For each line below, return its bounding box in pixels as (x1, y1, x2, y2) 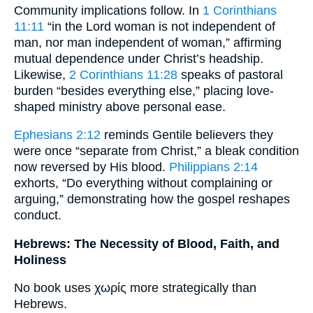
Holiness (14, 252, 66, 267)
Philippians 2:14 (169, 160, 258, 175)
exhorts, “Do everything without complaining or (14, 176, 272, 191)
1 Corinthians (203, 3, 277, 17)
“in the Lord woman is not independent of (44, 19, 275, 34)
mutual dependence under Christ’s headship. (14, 51, 263, 66)
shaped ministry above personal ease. (14, 99, 226, 114)
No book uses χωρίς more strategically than (14, 281, 256, 296)
